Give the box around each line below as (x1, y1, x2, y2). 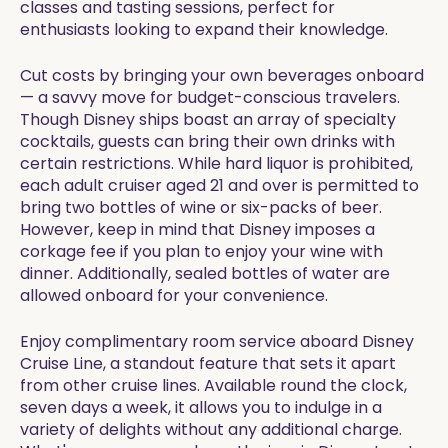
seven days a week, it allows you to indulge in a (20, 396, 382, 419)
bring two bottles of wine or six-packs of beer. (20, 196, 382, 219)
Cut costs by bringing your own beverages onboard (20, 64, 424, 87)
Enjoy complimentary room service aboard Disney (20, 330, 414, 353)
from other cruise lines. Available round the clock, (20, 374, 407, 397)
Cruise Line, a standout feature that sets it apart (20, 352, 396, 375)
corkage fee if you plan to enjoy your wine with (20, 240, 383, 263)
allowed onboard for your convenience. (20, 284, 328, 307)
